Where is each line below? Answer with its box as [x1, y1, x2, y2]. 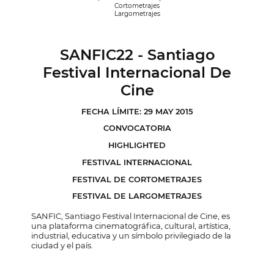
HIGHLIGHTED [108, 141, 166, 150]
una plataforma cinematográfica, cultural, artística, [31, 220, 231, 231]
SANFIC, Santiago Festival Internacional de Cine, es [31, 210, 231, 221]
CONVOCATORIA [103, 124, 171, 133]
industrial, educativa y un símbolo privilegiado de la [31, 230, 232, 240]
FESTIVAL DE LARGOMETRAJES [72, 191, 202, 201]
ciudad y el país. [31, 240, 94, 250]
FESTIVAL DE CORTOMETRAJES [72, 174, 202, 184]
